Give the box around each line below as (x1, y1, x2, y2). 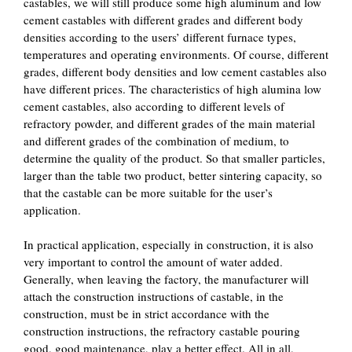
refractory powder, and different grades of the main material (24, 115, 315, 131)
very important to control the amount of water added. (24, 254, 283, 269)
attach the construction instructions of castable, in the (24, 288, 284, 304)
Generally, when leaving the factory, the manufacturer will (24, 271, 309, 287)
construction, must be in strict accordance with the (24, 306, 269, 321)
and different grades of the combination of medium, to (24, 132, 289, 148)
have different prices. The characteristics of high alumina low (24, 80, 321, 97)
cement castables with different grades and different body (24, 11, 303, 27)
